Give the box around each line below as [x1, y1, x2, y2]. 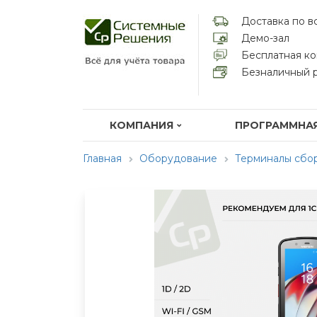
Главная [83, 151, 122, 165]
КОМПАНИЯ [109, 118, 173, 132]
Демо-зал [241, 32, 289, 45]
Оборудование [139, 151, 217, 165]
